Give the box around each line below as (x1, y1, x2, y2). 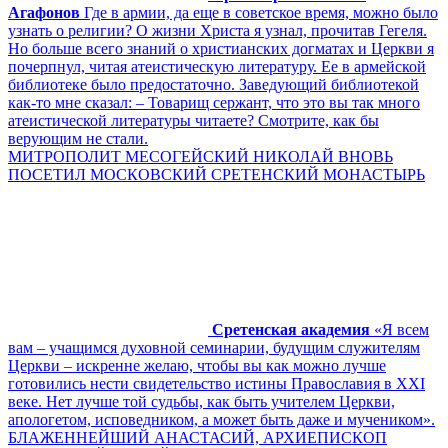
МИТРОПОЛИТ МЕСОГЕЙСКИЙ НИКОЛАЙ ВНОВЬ (8, 147, 393, 165)
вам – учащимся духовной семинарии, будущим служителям (8, 338, 420, 356)
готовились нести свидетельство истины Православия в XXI (8, 374, 425, 392)
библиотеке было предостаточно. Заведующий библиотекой (8, 75, 419, 93)
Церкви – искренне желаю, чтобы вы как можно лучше (8, 356, 386, 374)
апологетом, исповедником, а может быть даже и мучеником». (8, 410, 435, 428)
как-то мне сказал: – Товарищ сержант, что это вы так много (8, 93, 420, 111)
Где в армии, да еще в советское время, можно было (84, 3, 438, 21)
